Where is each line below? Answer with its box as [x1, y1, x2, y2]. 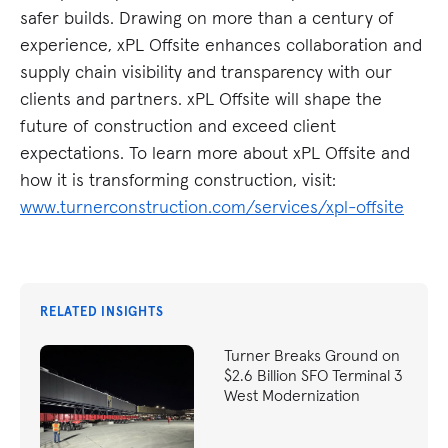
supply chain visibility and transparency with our [20, 60, 392, 84]
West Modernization [224, 385, 360, 406]
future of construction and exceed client [20, 114, 336, 138]
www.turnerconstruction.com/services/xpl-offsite [20, 195, 404, 219]
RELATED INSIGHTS [40, 303, 164, 321]
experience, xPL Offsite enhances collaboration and [20, 33, 422, 57]
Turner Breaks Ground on [224, 345, 400, 366]
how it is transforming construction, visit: [20, 168, 336, 192]
